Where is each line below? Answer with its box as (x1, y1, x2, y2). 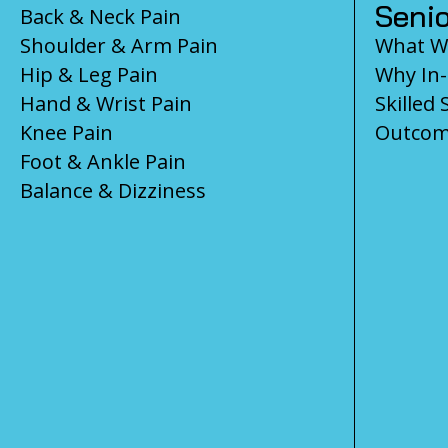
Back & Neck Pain (20, 2, 181, 30)
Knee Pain (20, 118, 113, 146)
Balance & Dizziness (20, 176, 206, 204)
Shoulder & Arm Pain (20, 31, 218, 59)
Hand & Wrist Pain (20, 89, 192, 117)
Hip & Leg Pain (20, 60, 158, 88)
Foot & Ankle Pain (20, 147, 186, 175)
